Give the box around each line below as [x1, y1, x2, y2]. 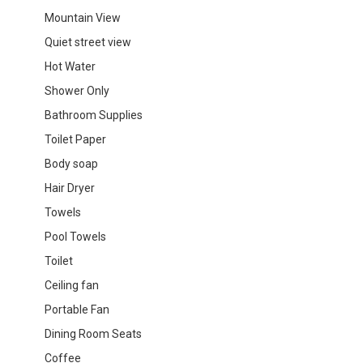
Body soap [45, 156, 98, 170]
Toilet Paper [45, 132, 106, 146]
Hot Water [45, 59, 96, 73]
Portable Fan [45, 302, 109, 316]
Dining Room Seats [45, 327, 142, 340]
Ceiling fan [45, 278, 99, 292]
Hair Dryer [45, 181, 95, 194]
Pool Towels [45, 229, 106, 243]
